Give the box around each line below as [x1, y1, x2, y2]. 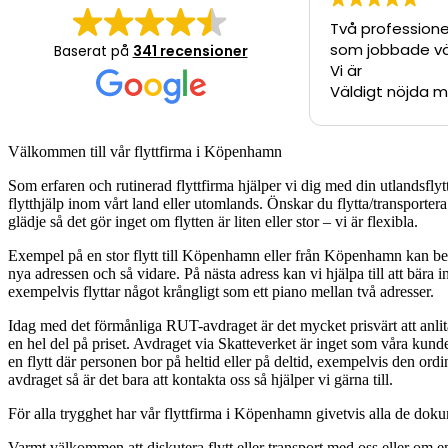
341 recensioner [132, 40, 248, 61]
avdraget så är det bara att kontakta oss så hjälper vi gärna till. [8, 370, 393, 388]
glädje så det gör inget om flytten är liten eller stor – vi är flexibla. [8, 212, 418, 230]
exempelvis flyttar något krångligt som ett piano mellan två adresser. [8, 282, 434, 300]
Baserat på [53, 40, 133, 61]
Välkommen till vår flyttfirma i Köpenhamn [8, 142, 282, 160]
